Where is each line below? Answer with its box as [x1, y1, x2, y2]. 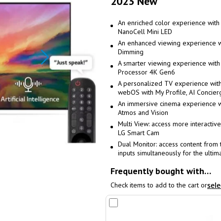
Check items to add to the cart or [110, 180, 207, 189]
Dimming [118, 47, 144, 56]
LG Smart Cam [118, 128, 159, 137]
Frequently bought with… [110, 165, 211, 177]
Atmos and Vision [118, 108, 168, 117]
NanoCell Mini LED [118, 27, 172, 36]
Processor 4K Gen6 [118, 68, 175, 76]
